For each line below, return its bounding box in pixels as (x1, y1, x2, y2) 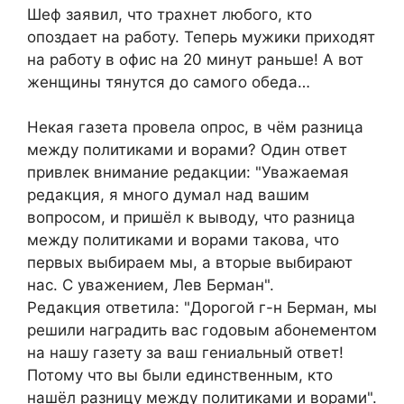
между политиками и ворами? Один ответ (27, 141, 347, 160)
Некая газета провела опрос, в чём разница (27, 118, 363, 137)
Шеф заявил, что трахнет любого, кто (27, 5, 312, 23)
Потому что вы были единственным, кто (27, 366, 333, 385)
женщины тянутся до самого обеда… (27, 72, 310, 91)
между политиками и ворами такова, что (27, 231, 339, 250)
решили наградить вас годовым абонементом (27, 321, 377, 340)
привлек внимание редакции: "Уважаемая (27, 163, 349, 182)
